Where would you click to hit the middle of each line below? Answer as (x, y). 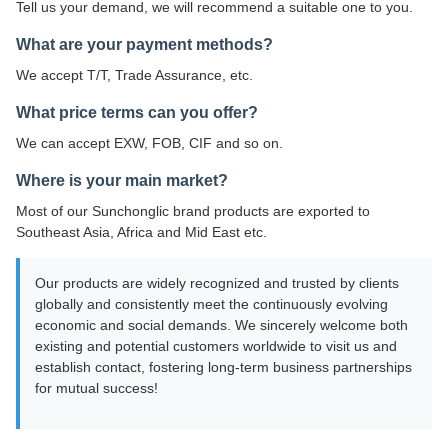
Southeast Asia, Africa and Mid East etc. (141, 231)
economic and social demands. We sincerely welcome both (221, 324)
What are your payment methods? (144, 44)
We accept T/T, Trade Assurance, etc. (134, 74)
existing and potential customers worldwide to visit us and (216, 345)
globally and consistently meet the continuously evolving (211, 303)
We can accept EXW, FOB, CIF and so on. (149, 142)
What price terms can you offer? (137, 112)
